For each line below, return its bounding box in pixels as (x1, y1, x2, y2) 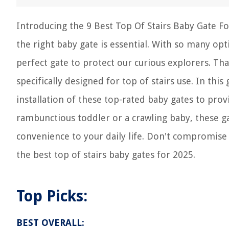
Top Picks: (16, 187, 87, 205)
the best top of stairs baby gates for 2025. (16, 149, 195, 160)
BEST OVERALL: (16, 217, 84, 228)
